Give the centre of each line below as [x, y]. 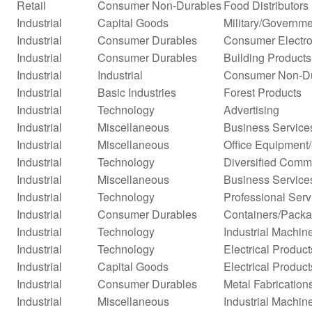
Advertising [251, 109]
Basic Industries [137, 92]
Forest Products [263, 92]
